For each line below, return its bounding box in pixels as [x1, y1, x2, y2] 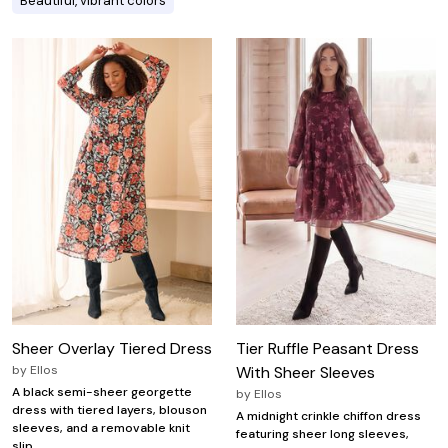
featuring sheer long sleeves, [236, 426, 409, 443]
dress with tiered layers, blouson [12, 402, 207, 419]
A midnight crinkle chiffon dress [236, 408, 421, 425]
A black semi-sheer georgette [12, 384, 192, 401]
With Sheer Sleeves [236, 362, 375, 384]
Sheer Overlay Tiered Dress [12, 338, 212, 360]
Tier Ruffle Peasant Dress [236, 338, 419, 360]
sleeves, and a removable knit [12, 420, 190, 437]
